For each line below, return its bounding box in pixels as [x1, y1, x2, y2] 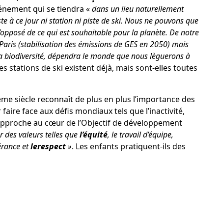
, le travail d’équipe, [107, 129, 173, 140]
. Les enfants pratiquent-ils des [71, 140, 186, 152]
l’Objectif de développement [77, 117, 182, 128]
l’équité [79, 129, 108, 140]
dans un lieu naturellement [91, 3, 184, 14]
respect [37, 140, 66, 152]
